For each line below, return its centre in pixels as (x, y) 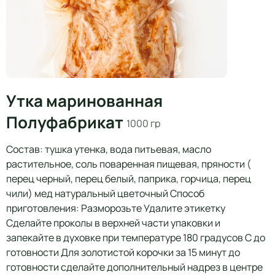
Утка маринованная (84, 101)
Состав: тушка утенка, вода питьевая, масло (109, 149)
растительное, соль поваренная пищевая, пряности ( (129, 164)
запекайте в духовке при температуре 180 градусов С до (136, 238)
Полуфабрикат (66, 122)
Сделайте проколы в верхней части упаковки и (113, 223)
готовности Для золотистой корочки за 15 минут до (123, 252)
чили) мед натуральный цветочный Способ (105, 193)
